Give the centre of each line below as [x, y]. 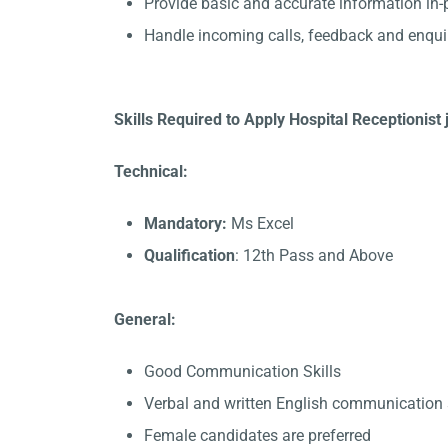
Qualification [189, 255]
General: [145, 319]
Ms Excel [262, 223]
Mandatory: [187, 223]
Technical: [151, 171]
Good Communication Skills [242, 371]
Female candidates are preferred [257, 435]
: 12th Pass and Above [314, 255]
